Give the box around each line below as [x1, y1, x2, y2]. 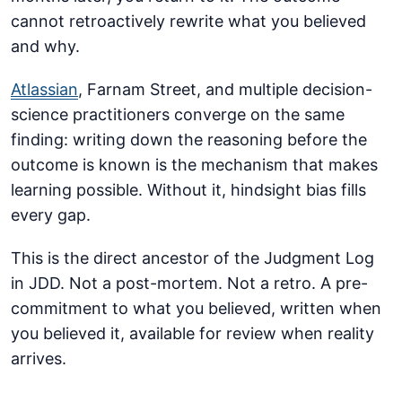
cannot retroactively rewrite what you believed [11, 12, 366, 31]
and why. [11, 37, 80, 57]
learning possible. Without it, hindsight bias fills [11, 180, 366, 200]
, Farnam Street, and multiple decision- [78, 80, 372, 100]
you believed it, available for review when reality [11, 324, 374, 344]
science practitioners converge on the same [11, 105, 345, 125]
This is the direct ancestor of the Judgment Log [11, 249, 374, 268]
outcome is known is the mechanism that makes [11, 155, 378, 175]
